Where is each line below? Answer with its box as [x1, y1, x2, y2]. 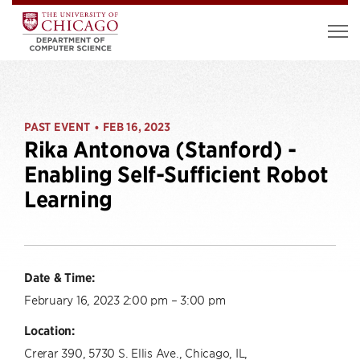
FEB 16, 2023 [103, 120, 170, 134]
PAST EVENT [24, 120, 90, 134]
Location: [24, 322, 75, 338]
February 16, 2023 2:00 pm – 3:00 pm [24, 292, 226, 307]
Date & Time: [24, 269, 95, 285]
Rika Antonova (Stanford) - [24, 137, 297, 163]
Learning [24, 186, 112, 213]
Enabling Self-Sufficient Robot [24, 162, 329, 188]
